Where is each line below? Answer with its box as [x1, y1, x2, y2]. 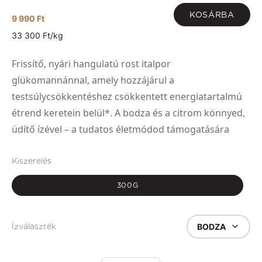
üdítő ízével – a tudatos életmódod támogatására [12, 123, 229, 136]
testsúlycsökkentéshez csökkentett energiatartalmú [12, 90, 242, 104]
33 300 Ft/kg [12, 30, 63, 41]
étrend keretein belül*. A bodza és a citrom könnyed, [12, 106, 245, 120]
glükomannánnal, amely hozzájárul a [12, 74, 174, 87]
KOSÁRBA [189, 9, 235, 19]
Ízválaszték [12, 222, 56, 232]
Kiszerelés [12, 156, 51, 166]
